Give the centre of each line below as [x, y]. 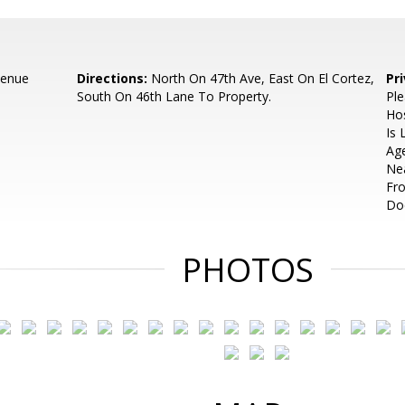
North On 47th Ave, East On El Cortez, [261, 78]
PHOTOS [248, 270]
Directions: [113, 78]
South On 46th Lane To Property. [174, 96]
